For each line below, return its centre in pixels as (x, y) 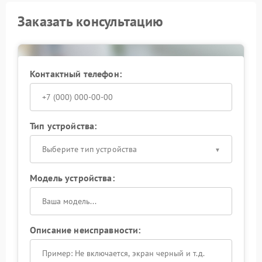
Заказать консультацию (91, 21)
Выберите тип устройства (90, 149)
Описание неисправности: (85, 230)
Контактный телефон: (76, 74)
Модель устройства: (72, 178)
